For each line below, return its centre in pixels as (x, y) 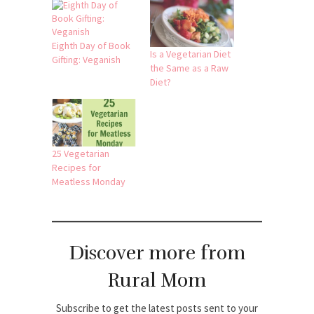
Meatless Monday (89, 182)
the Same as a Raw (189, 68)
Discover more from (157, 253)
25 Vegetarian (81, 154)
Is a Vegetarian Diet (190, 54)
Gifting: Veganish (86, 60)
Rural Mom (157, 281)
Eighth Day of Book (91, 46)
